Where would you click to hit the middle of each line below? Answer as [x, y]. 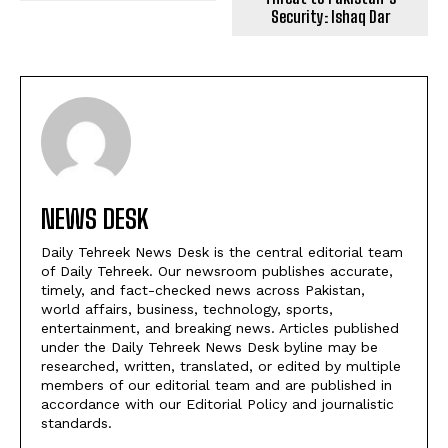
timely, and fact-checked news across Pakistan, [203, 290]
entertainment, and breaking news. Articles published [220, 328]
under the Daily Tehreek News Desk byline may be [209, 347]
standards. [76, 423]
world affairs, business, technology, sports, [187, 309]
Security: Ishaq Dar [330, 17]
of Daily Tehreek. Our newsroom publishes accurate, [217, 271]
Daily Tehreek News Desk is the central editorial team [222, 252]
